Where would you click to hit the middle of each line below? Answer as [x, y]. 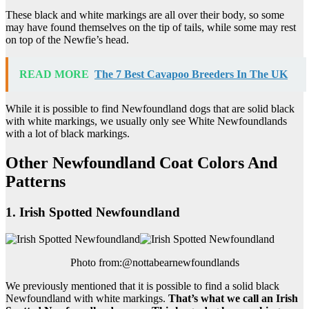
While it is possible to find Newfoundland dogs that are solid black [150, 109]
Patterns [36, 182]
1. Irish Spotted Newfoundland [93, 212]
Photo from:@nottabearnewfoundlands [154, 262]
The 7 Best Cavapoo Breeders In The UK [191, 74]
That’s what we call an [222, 298]
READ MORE [54, 74]
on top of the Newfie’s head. [67, 40]
